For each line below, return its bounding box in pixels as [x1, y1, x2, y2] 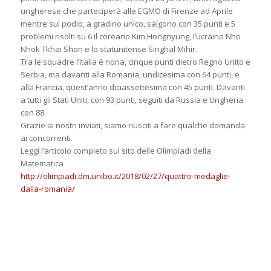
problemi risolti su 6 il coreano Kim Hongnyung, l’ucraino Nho [20, 31, 241, 42]
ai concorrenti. [20, 132, 73, 144]
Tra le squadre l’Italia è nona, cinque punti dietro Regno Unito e [20, 56, 250, 68]
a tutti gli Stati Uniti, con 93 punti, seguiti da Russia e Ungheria [20, 94, 243, 106]
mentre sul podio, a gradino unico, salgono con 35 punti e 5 [20, 18, 235, 30]
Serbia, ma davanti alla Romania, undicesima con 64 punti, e [20, 69, 240, 80]
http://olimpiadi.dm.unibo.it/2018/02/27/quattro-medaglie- [20, 171, 230, 182]
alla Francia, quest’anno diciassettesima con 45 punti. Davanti [20, 82, 245, 93]
